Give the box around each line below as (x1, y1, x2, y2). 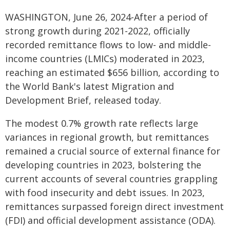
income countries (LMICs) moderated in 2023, (5, 52, 205, 65)
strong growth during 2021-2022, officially (5, 25, 190, 37)
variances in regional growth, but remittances (5, 131, 209, 143)
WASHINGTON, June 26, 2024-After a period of (5, 11, 208, 23)
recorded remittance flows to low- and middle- (5, 39, 211, 51)
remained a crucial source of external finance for (5, 145, 220, 157)
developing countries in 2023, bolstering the (5, 159, 201, 171)
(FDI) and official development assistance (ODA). (5, 214, 216, 226)
